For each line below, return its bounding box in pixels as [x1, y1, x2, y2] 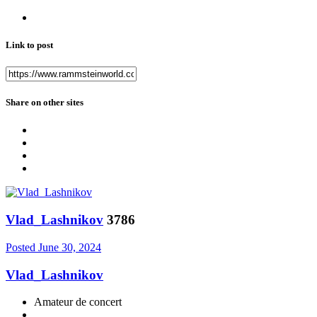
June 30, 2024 [38, 241, 101, 253]
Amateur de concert [34, 296, 122, 309]
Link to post [6, 39, 53, 50]
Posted [6, 241, 38, 253]
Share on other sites [6, 97, 83, 108]
